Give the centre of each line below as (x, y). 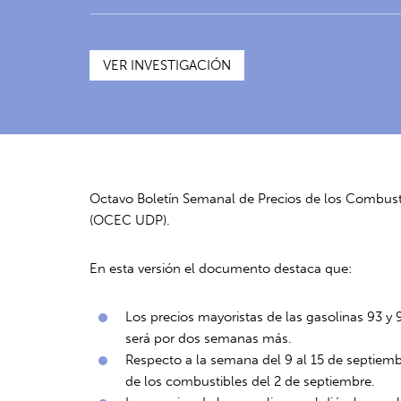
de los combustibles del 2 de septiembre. (251, 381)
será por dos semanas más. (209, 338)
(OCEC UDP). (130, 220)
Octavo (114, 199)
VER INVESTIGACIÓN (167, 65)
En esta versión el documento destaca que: (221, 269)
